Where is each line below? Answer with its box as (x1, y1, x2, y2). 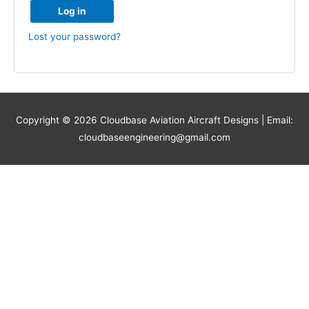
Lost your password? (28, 30, 121, 42)
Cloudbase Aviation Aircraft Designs (100, 114, 259, 126)
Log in (58, 5, 86, 17)
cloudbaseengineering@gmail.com (79, 132, 230, 143)
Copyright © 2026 (16, 114, 100, 126)
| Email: (259, 114, 293, 126)
